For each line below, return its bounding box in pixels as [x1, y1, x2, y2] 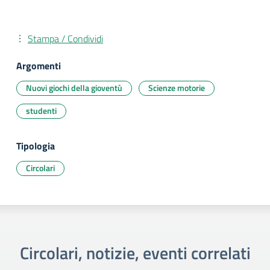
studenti [26, 104, 57, 117]
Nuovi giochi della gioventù [26, 81, 122, 94]
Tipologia [16, 139, 55, 153]
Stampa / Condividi [28, 31, 103, 46]
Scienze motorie [148, 81, 205, 94]
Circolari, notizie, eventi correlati [19, 240, 251, 266]
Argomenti [16, 58, 61, 73]
